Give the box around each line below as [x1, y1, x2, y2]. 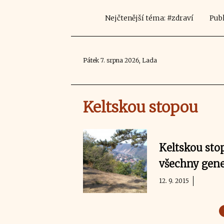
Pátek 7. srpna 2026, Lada [83, 56, 157, 64]
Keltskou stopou [83, 97, 198, 116]
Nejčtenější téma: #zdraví [104, 13, 193, 22]
